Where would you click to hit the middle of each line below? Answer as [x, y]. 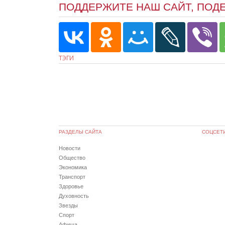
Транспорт [72, 177]
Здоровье [71, 187]
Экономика [73, 167]
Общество [72, 158]
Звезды [68, 206]
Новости [70, 148]
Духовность [74, 196]
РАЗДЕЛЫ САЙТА [80, 132]
